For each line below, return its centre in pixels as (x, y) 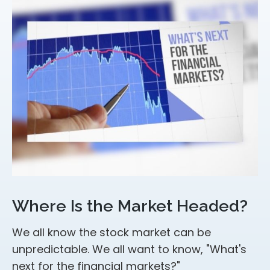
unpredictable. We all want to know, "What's (129, 249)
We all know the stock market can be (111, 232)
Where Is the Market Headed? (130, 206)
